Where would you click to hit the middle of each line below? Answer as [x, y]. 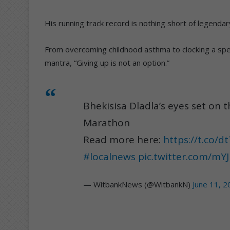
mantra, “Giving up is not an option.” [107, 63]
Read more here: [123, 140]
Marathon [107, 123]
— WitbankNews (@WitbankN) [138, 185]
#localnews [109, 157]
